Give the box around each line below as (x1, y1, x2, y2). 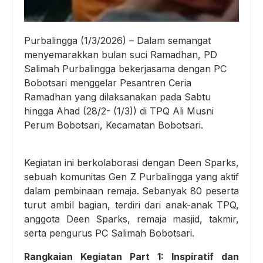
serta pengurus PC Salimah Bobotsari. (24, 227, 194, 239)
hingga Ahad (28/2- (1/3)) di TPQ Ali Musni (24, 104, 214, 117)
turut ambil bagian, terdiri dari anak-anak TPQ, (24, 198, 239, 211)
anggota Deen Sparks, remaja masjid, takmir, (24, 213, 239, 225)
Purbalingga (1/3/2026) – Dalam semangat (24, 34, 211, 46)
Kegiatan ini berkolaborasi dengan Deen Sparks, (24, 156, 239, 168)
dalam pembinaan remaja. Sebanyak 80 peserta (24, 184, 239, 197)
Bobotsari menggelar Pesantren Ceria (24, 76, 191, 89)
